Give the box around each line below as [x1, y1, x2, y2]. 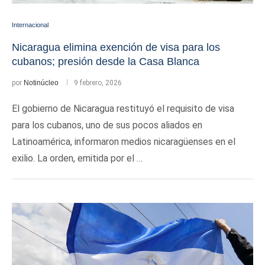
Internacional [12, 21, 49, 28]
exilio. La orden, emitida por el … [12, 153, 143, 164]
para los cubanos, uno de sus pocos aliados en [12, 119, 202, 131]
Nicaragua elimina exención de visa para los [12, 41, 220, 53]
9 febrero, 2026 [74, 79, 122, 87]
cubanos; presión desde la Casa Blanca [12, 56, 199, 67]
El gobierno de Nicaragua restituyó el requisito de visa [12, 103, 234, 114]
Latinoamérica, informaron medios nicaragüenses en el [12, 136, 235, 147]
